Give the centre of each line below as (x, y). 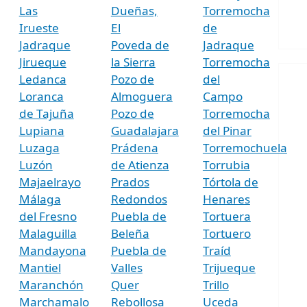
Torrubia (226, 164)
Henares (226, 199)
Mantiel (40, 267)
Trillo (216, 284)
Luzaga (39, 147)
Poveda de (140, 45)
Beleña (130, 233)
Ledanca (42, 79)
